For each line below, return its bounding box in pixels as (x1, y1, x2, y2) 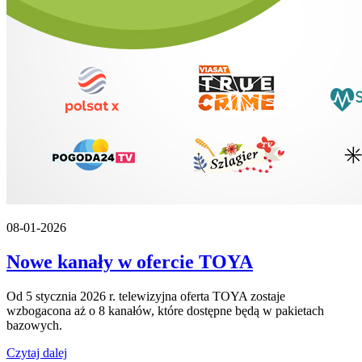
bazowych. (6, 318, 62, 332)
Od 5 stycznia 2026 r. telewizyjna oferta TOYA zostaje (6, 288, 285, 303)
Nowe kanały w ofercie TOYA (6, 250, 253, 272)
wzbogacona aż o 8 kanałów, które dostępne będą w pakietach (6, 303, 324, 318)
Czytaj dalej (6, 345, 67, 360)
